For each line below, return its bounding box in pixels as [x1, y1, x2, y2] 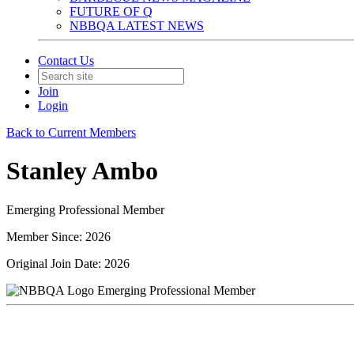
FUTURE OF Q [70, 5, 153, 18]
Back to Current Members [6, 126, 136, 139]
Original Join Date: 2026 [6, 256, 130, 270]
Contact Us [38, 54, 94, 67]
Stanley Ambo [6, 156, 158, 186]
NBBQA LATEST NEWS [70, 19, 204, 32]
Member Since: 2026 [6, 229, 111, 243]
